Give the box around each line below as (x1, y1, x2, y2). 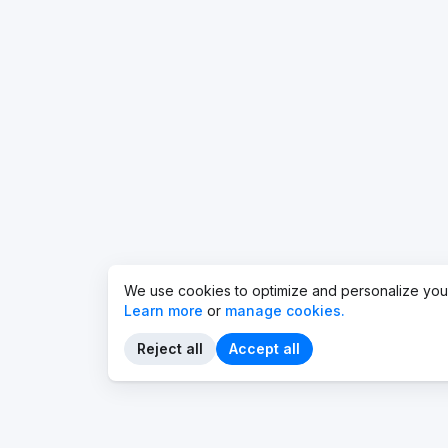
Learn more (124, 302, 203, 319)
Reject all (137, 340, 203, 357)
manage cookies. (225, 302, 345, 319)
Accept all (229, 340, 300, 357)
